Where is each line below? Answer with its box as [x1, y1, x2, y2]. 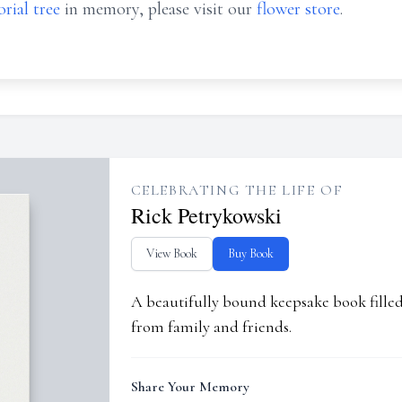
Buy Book [227, 246, 274, 261]
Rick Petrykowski [130, 201, 282, 230]
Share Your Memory [130, 378, 249, 396]
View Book [145, 246, 197, 261]
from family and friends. [130, 317, 292, 336]
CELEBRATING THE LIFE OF [130, 181, 344, 199]
